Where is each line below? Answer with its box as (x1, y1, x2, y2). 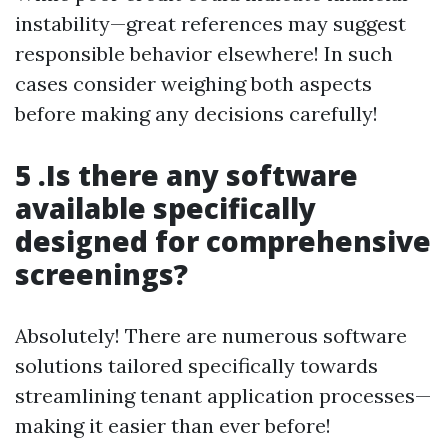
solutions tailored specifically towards (15, 353, 378, 378)
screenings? (15, 255, 188, 293)
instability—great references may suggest (15, 11, 406, 36)
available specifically (15, 189, 316, 227)
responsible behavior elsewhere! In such (15, 41, 393, 66)
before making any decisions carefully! (15, 101, 378, 126)
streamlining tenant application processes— (15, 383, 431, 408)
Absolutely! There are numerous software (15, 323, 407, 348)
